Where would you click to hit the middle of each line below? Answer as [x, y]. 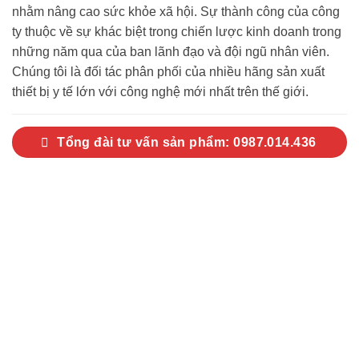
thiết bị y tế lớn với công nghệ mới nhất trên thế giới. [160, 92]
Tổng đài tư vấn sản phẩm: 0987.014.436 [187, 143]
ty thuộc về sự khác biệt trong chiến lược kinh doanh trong [177, 32]
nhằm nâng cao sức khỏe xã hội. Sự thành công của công [176, 12]
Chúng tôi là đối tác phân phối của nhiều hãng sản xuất [168, 72]
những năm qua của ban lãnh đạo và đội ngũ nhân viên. [171, 52]
